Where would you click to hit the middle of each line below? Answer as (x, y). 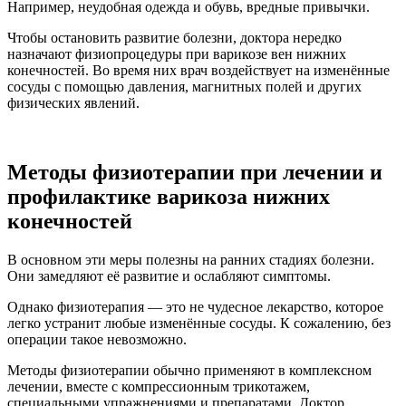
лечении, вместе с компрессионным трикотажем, (159, 386)
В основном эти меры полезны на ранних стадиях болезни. (191, 259)
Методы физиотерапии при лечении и (195, 172)
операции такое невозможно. (97, 339)
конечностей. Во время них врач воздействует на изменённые (198, 70)
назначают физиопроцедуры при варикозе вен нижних (177, 54)
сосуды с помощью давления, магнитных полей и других (184, 87)
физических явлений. (73, 103)
